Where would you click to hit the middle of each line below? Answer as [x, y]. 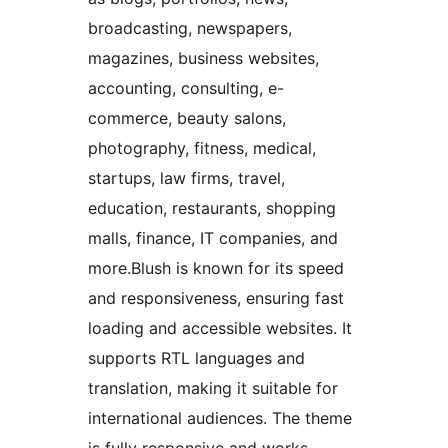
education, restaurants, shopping [212, 208]
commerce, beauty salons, [187, 118]
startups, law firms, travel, [186, 178]
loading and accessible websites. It [220, 328]
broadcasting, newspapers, [190, 28]
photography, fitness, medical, [202, 148]
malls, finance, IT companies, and [213, 238]
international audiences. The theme [220, 418]
